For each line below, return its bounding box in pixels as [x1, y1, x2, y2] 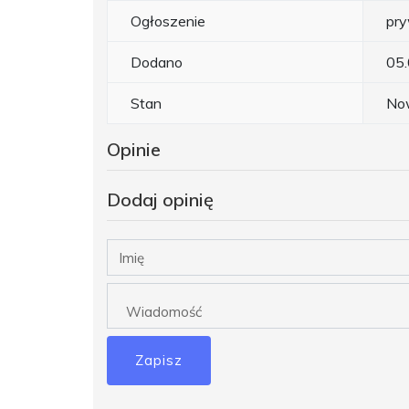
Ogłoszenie [131, 12, 205, 31]
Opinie [107, 138, 161, 162]
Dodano [131, 53, 183, 72]
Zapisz [135, 351, 183, 370]
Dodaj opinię [107, 188, 214, 212]
